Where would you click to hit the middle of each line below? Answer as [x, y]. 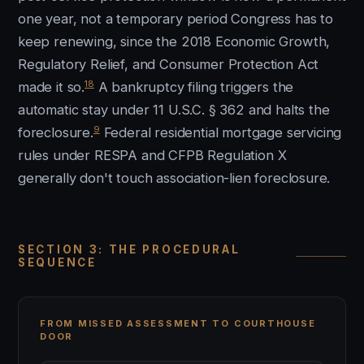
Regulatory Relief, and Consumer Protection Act [169, 64]
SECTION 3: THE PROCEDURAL [129, 249]
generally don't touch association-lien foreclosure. [174, 178]
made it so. [52, 87]
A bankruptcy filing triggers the [194, 87]
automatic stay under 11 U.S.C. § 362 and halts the [174, 110]
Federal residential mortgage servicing [221, 132]
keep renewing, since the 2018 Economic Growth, [174, 41]
